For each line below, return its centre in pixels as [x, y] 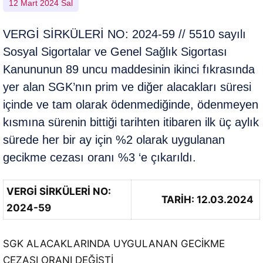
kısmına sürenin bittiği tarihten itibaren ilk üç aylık [131, 122]
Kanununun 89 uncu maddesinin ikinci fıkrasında [129, 69]
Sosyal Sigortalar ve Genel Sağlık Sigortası [115, 52]
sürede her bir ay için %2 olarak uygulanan [114, 140]
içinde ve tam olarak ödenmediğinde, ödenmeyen [131, 104]
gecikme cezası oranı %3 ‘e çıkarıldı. [100, 157]
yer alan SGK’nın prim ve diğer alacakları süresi [127, 87]
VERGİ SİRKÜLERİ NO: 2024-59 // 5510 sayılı [124, 34]
